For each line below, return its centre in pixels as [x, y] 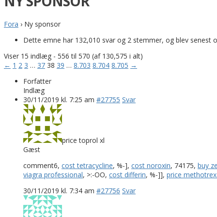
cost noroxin [151, 165]
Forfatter [37, 81]
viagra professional [53, 174]
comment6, [42, 165]
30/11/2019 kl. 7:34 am [59, 190]
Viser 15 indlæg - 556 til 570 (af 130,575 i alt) [73, 56]
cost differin [127, 174]
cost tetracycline [87, 165]
